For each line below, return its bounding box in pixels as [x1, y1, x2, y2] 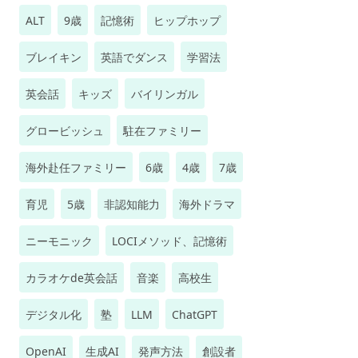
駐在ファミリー [123, 123, 201, 138]
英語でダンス [101, 50, 168, 65]
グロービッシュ [26, 123, 104, 138]
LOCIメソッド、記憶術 [112, 233, 227, 249]
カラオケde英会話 [26, 270, 117, 285]
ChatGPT [172, 307, 217, 322]
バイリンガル [131, 86, 198, 101]
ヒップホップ [153, 13, 221, 28]
